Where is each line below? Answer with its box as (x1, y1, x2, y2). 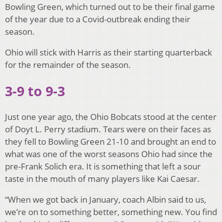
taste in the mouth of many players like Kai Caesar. (5, 173, 200, 185)
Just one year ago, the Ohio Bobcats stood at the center (5, 111, 217, 123)
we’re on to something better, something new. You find (5, 206, 217, 218)
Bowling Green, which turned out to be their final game (5, 1, 215, 13)
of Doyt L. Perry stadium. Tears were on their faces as (5, 123, 211, 135)
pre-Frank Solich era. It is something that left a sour (5, 161, 201, 172)
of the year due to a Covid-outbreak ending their (5, 13, 190, 25)
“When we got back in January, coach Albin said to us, (5, 194, 206, 206)
